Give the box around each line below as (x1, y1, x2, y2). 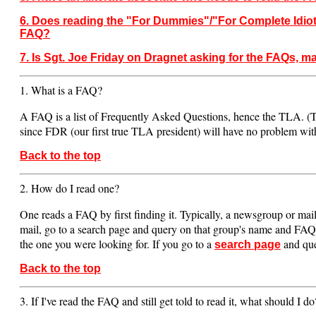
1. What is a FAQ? (20, 82, 102, 97)
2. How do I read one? (20, 180, 119, 195)
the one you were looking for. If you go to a (20, 236, 214, 251)
